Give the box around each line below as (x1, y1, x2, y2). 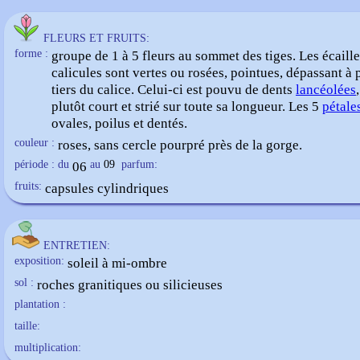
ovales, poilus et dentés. (51, 115, 187, 131)
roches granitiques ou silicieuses (37, 276, 223, 292)
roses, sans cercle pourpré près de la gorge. (58, 137, 302, 153)
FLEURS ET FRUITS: (43, 32, 149, 44)
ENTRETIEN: (43, 239, 110, 252)
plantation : (14, 298, 66, 310)
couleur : (14, 137, 55, 149)
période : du (14, 158, 69, 170)
